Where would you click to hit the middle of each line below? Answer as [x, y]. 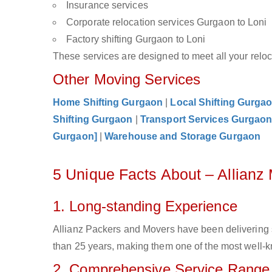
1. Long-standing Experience [145, 206]
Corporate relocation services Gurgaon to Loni [167, 22]
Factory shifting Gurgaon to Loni [136, 39]
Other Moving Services [127, 79]
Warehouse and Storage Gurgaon [183, 136]
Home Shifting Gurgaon [108, 102]
